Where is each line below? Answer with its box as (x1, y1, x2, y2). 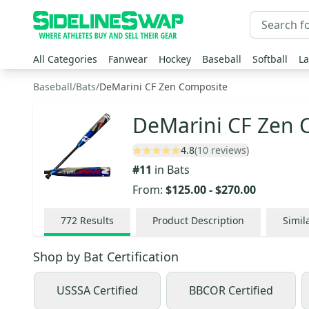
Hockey (159, 52, 191, 66)
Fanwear (108, 52, 148, 66)
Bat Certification (83, 248, 179, 265)
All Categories (33, 52, 97, 66)
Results (80, 214, 114, 227)
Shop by (33, 248, 83, 265)
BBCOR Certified (189, 283, 273, 298)
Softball (252, 52, 288, 66)
